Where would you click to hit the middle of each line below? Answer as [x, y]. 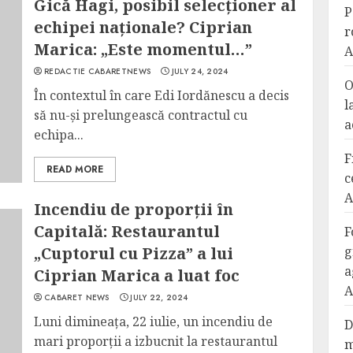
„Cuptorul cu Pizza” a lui [134, 253]
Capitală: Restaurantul [127, 231]
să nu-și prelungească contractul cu [141, 115]
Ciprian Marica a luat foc [137, 275]
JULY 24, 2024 [200, 71]
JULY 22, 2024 [159, 297]
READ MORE [75, 169]
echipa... [59, 135]
